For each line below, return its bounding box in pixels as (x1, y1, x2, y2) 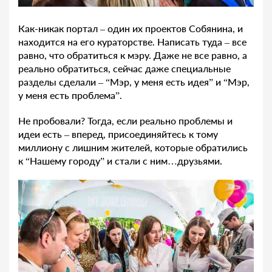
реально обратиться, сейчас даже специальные (18, 63, 231, 75)
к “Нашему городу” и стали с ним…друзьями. (18, 155, 222, 167)
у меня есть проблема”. (18, 89, 122, 101)
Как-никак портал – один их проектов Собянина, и (18, 22, 243, 35)
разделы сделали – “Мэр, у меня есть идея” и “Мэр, (18, 76, 250, 88)
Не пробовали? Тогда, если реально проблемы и (18, 115, 233, 127)
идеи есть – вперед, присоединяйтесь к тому (18, 128, 218, 140)
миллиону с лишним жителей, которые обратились (18, 141, 248, 154)
